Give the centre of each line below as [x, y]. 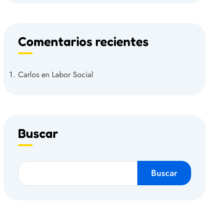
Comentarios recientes [83, 42]
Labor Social [73, 75]
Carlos [29, 75]
